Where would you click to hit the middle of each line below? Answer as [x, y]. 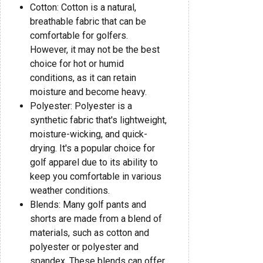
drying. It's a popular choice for [92, 149]
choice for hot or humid [77, 64]
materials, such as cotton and [90, 233]
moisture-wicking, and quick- [89, 134]
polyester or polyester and [84, 247]
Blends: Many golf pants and [88, 205]
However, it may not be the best [95, 50]
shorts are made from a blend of [96, 219]
